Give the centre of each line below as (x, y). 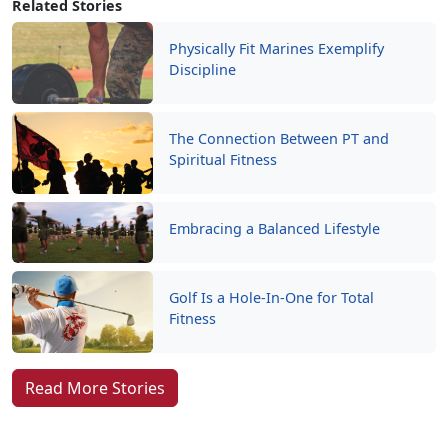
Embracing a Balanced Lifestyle (275, 228)
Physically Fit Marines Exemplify (277, 48)
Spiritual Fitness (223, 159)
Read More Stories (95, 388)
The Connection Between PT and (279, 138)
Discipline (205, 69)
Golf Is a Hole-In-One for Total (272, 297)
